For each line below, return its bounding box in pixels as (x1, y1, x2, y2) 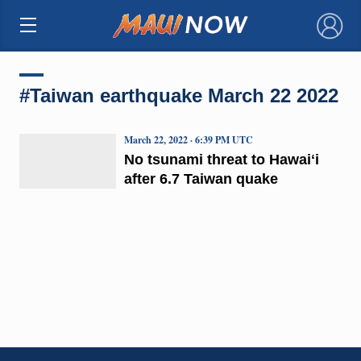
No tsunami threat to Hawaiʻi (123, 151, 319, 168)
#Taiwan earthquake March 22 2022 (19, 84, 338, 106)
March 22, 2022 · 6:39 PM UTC (123, 132, 253, 147)
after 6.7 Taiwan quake (123, 170, 278, 187)
